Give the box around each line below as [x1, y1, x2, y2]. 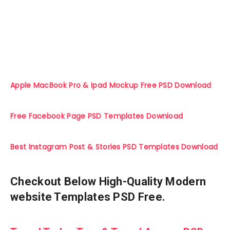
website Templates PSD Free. [10, 190, 166, 203]
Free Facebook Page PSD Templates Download [10, 111, 183, 122]
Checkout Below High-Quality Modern [10, 175, 206, 188]
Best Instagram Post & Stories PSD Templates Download [10, 142, 218, 152]
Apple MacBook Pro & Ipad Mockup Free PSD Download [10, 80, 212, 91]
